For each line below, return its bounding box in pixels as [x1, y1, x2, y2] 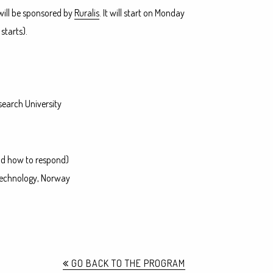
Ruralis [74, 7, 99, 19]
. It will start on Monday [99, 7, 185, 19]
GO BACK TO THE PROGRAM [69, 257, 185, 269]
